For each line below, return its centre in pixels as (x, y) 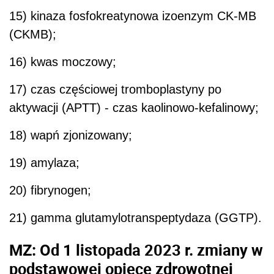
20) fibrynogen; (50, 191)
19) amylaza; (44, 163)
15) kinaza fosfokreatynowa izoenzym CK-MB (133, 16)
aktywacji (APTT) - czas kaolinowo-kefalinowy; (134, 108)
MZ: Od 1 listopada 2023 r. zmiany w (136, 249)
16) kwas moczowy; (63, 62)
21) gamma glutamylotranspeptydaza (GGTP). (135, 218)
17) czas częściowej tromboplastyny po (115, 90)
